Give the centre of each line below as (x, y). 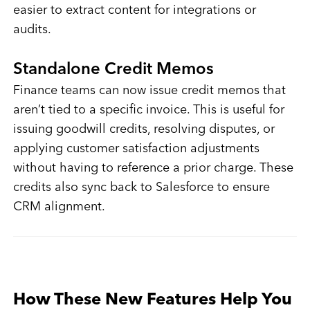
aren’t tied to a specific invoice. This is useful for (148, 110)
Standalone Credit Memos (113, 70)
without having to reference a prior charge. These (153, 168)
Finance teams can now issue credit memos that (149, 91)
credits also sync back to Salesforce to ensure (141, 188)
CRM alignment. (59, 207)
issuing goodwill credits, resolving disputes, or (144, 130)
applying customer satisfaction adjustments (136, 149)
